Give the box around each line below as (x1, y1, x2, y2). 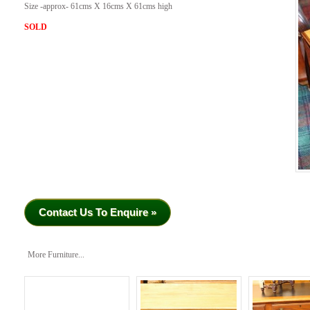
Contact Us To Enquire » (39, 206, 156, 218)
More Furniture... (28, 250, 84, 259)
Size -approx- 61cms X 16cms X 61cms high (24, 2, 172, 12)
